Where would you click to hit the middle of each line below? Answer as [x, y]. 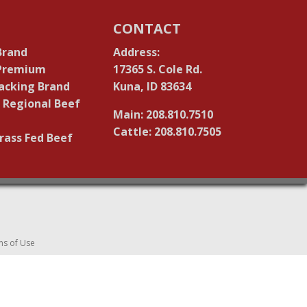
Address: [137, 52]
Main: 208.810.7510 [163, 115]
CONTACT [147, 29]
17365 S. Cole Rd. [158, 70]
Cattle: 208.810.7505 [168, 132]
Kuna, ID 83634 [152, 87]
